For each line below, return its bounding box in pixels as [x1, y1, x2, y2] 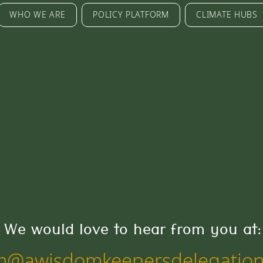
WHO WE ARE [9, 9, 66, 21]
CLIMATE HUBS [196, 9, 258, 21]
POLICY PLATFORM [93, 9, 169, 21]
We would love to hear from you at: [4, 216, 262, 248]
